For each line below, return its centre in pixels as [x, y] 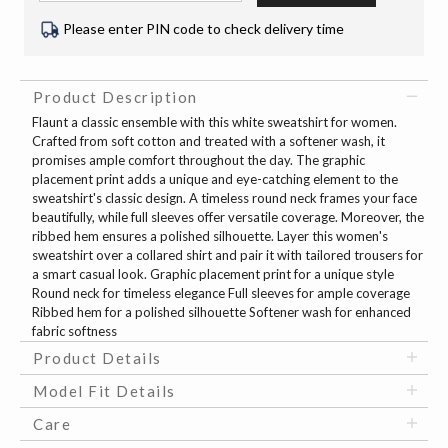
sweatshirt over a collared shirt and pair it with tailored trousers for [227, 255]
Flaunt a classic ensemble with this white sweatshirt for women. [214, 122]
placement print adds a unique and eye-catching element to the [215, 179]
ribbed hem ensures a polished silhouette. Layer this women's [210, 236]
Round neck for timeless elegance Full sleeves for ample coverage [221, 293]
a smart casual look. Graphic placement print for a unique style [213, 274]
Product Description [115, 97]
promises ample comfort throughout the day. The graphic [198, 160]
